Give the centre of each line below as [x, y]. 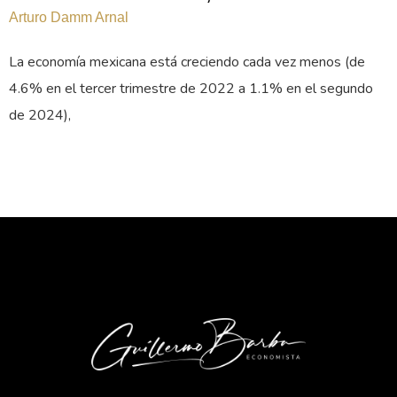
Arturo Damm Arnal [69, 17]
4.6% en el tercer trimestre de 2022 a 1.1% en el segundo [191, 88]
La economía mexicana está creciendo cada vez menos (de [187, 62]
